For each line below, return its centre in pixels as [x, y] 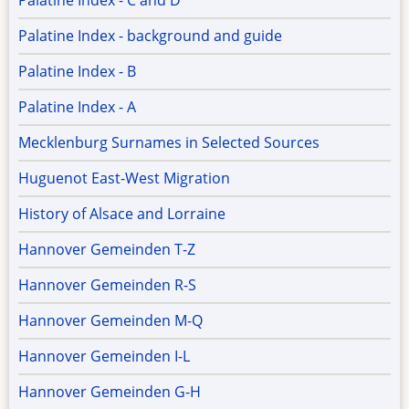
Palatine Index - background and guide [150, 36]
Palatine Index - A [77, 107]
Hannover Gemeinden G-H [110, 392]
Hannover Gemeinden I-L [104, 357]
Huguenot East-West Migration [124, 178]
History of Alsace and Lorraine [122, 214]
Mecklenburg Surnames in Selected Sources [169, 143]
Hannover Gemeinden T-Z [107, 250]
